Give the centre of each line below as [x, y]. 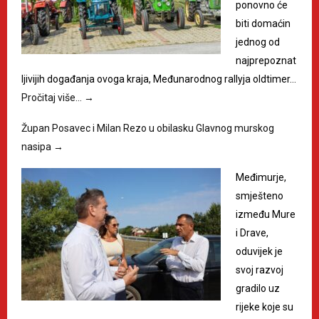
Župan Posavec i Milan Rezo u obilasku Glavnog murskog [148, 128]
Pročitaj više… [53, 97]
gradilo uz [258, 288]
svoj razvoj [260, 270]
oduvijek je [259, 251]
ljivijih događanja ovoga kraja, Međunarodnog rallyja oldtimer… [159, 79]
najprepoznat [266, 60]
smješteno [260, 195]
